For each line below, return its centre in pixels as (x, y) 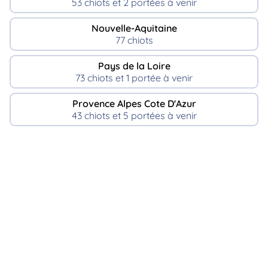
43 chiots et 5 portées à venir (134, 115)
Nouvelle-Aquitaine (134, 28)
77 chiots (134, 40)
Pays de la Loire (134, 66)
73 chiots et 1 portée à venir (134, 77)
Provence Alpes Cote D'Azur (134, 103)
